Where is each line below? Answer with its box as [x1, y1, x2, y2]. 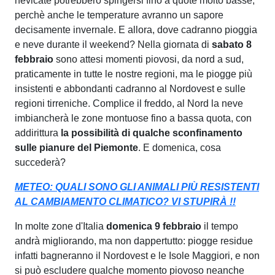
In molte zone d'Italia [15, 220, 106, 231]
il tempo [201, 220, 238, 231]
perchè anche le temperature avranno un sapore [15, 9, 223, 20]
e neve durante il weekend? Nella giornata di [15, 39, 212, 50]
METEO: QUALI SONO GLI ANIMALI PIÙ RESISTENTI [15, 181, 259, 192]
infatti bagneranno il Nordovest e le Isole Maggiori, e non [15, 250, 260, 261]
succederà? [15, 157, 66, 168]
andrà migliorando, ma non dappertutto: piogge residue [15, 235, 253, 246]
